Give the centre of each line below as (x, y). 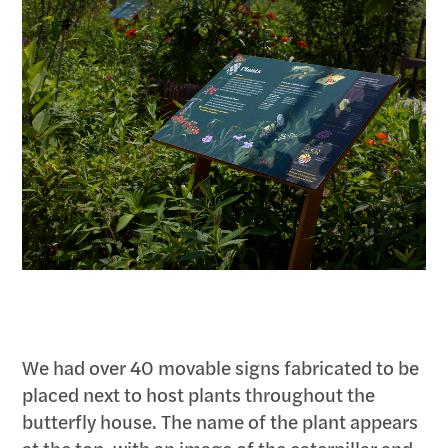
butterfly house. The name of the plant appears (220, 422)
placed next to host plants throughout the (199, 395)
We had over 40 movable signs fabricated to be (221, 368)
